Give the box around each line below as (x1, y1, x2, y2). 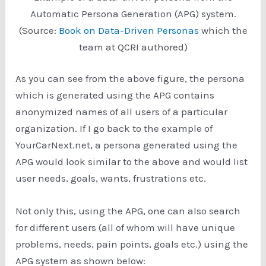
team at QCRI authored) (78, 40, 188, 53)
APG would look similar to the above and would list (15, 156, 248, 168)
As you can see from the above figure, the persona (15, 72, 245, 85)
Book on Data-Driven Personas (58, 24, 199, 36)
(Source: (18, 24, 59, 36)
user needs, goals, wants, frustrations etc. (15, 172, 209, 185)
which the (198, 24, 248, 36)
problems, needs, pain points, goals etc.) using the (15, 238, 249, 251)
